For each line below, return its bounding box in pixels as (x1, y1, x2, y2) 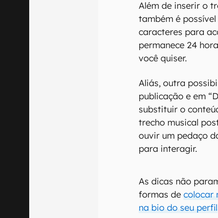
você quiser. (139, 52, 187, 64)
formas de (139, 188, 184, 200)
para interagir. (139, 143, 198, 154)
